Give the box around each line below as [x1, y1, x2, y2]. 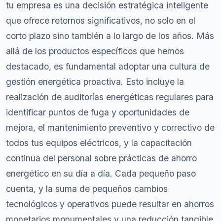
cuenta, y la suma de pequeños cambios [6, 184, 168, 194]
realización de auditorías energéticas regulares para [6, 92, 214, 102]
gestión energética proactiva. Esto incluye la [6, 76, 184, 87]
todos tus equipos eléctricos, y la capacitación [6, 138, 192, 148]
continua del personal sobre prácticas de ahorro [6, 153, 197, 163]
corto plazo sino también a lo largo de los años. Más [6, 31, 214, 41]
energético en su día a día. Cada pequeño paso [6, 168, 196, 179]
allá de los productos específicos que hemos [6, 46, 184, 56]
